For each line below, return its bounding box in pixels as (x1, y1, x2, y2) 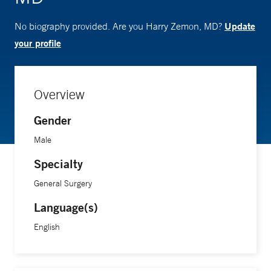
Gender (34, 113, 71, 128)
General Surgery (34, 178, 92, 189)
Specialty (34, 156, 83, 171)
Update (224, 19, 255, 32)
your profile (15, 36, 61, 49)
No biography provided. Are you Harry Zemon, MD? (15, 20, 224, 32)
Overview (34, 87, 85, 102)
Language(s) (34, 200, 98, 215)
